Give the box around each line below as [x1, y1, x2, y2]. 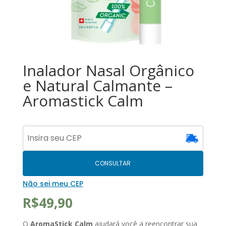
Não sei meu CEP [22, 178, 83, 189]
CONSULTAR [95, 158, 131, 167]
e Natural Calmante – [22, 75, 173, 96]
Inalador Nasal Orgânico [22, 60, 194, 81]
